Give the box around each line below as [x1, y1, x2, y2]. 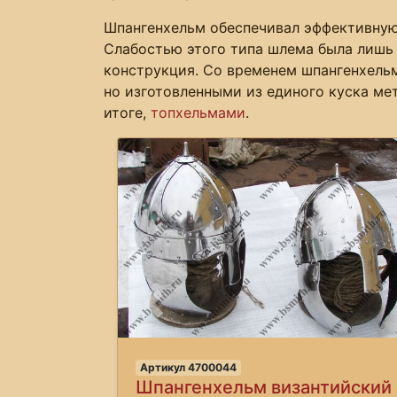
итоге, [104, 103, 151, 121]
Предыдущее [152, 304, 244, 323]
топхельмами [151, 103, 245, 121]
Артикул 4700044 [139, 360, 237, 374]
